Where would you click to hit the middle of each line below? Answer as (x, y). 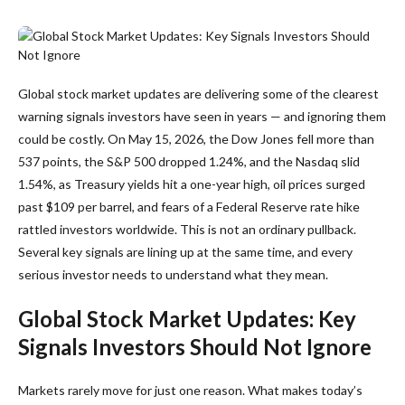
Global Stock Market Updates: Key (187, 318)
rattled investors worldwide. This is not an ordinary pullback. (187, 229)
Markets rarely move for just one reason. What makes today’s (190, 390)
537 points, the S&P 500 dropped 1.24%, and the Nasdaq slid (189, 161)
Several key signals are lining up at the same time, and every (185, 251)
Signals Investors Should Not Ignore (195, 346)
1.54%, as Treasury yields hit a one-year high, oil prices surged (192, 184)
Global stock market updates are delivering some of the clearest (198, 93)
